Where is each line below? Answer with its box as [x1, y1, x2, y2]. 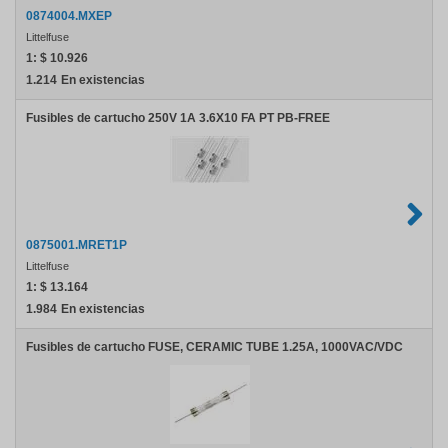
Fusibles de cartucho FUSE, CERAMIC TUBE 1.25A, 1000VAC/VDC [26, 340, 403, 354]
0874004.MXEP [26, 9, 112, 23]
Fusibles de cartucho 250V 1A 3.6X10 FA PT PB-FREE [26, 111, 330, 125]
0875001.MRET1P [26, 238, 127, 252]
